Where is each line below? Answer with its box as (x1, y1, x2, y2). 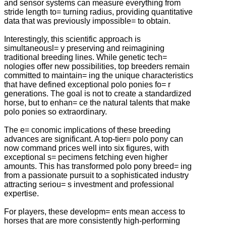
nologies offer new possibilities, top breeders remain (4, 62, 190, 71)
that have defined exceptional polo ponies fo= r (4, 80, 171, 89)
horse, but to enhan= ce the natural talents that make (4, 98, 190, 107)
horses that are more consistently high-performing (4, 216, 180, 225)
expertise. (4, 189, 39, 198)
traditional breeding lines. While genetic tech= (4, 52, 167, 62)
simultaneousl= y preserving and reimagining (4, 43, 164, 52)
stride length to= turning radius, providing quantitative (4, 7, 193, 16)
